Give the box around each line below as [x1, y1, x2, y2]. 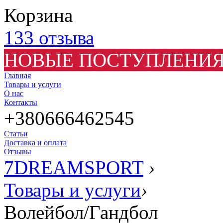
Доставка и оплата [4, 138, 67, 147]
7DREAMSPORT [4, 157, 143, 178]
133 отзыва [4, 27, 94, 48]
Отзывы [4, 147, 31, 156]
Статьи [4, 129, 28, 138]
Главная [4, 71, 31, 80]
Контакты [4, 98, 37, 107]
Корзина [4, 4, 73, 26]
